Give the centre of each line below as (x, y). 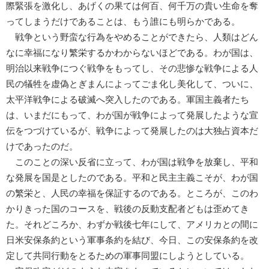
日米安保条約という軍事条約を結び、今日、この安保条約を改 (132, 240)
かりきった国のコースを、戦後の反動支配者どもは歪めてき (128, 209)
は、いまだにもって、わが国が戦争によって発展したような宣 (132, 115)
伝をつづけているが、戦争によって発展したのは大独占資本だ (132, 131)
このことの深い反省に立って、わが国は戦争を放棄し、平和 (132, 162)
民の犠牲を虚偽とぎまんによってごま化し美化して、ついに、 (132, 84)
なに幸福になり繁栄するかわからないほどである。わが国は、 (132, 53)
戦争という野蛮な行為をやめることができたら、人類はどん (132, 37)
